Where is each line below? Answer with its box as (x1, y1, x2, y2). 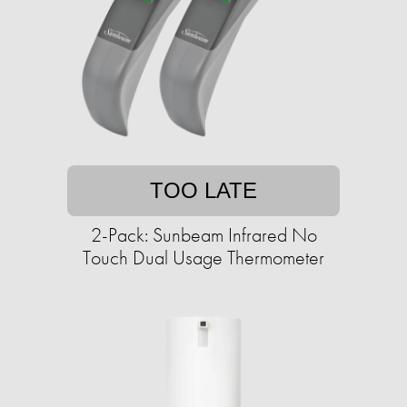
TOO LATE (150, 178, 257, 203)
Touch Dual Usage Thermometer (83, 244, 324, 272)
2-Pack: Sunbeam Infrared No (90, 222, 317, 249)
